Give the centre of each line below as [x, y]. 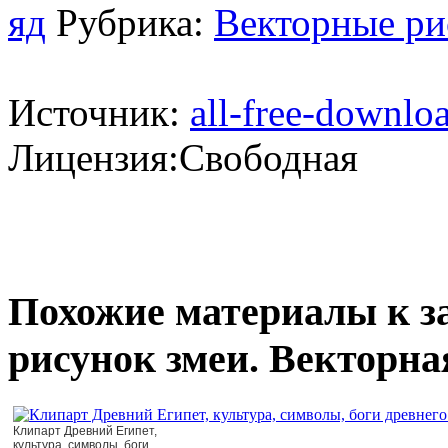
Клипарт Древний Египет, [85, 431]
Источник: [99, 112]
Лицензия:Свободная [183, 157]
